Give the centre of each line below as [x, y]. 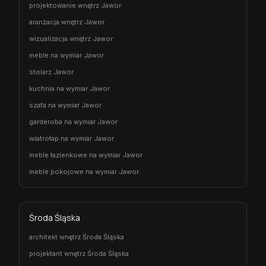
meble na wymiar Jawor [66, 55]
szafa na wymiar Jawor [65, 105]
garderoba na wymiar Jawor [73, 121]
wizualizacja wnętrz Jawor [71, 38]
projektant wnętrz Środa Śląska [79, 253]
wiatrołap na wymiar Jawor [72, 138]
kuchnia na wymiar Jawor [69, 88]
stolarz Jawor [51, 72]
